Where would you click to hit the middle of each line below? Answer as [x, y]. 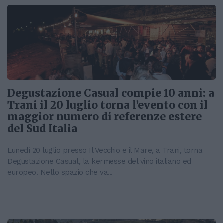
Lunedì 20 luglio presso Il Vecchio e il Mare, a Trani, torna [105, 151]
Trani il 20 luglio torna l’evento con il [108, 105]
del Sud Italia [42, 129]
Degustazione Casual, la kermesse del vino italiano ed [99, 162]
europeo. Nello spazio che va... [60, 172]
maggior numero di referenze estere [105, 117]
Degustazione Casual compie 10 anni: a [111, 93]
